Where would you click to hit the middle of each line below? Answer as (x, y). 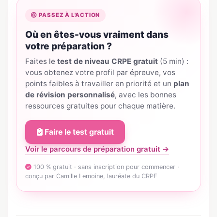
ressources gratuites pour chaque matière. (101, 106)
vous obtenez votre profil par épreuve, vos (101, 72)
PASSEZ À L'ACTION (69, 15)
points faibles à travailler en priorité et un (100, 83)
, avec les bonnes (146, 94)
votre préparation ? (69, 46)
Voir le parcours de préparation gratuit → (97, 149)
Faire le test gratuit (78, 132)
